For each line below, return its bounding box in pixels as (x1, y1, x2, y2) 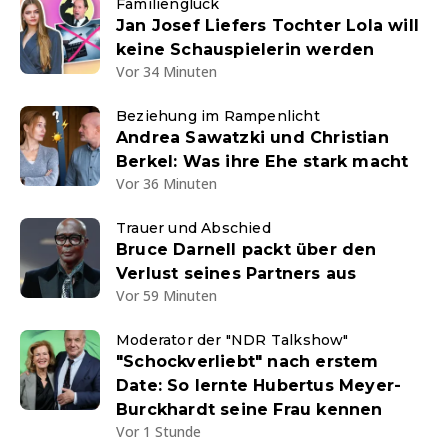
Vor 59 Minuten (116, 286, 217, 305)
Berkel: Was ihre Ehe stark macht (116, 152, 409, 171)
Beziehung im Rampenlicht (116, 107, 320, 125)
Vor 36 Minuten (116, 174, 217, 193)
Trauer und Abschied (116, 219, 271, 237)
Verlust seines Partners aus (116, 264, 357, 283)
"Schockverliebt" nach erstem (116, 352, 379, 371)
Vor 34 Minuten (116, 62, 217, 81)
